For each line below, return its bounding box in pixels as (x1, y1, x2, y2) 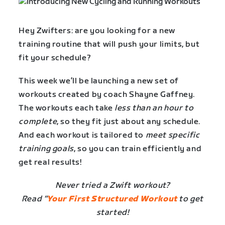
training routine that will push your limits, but (19, 40, 200, 50)
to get (177, 194, 204, 204)
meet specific (145, 131, 200, 141)
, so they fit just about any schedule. (57, 117, 200, 127)
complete (19, 117, 57, 127)
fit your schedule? (19, 53, 91, 63)
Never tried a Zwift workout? (55, 181, 170, 191)
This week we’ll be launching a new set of (19, 76, 179, 86)
